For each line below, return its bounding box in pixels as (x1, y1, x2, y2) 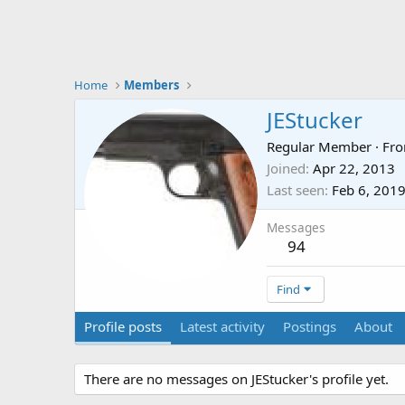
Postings (283, 317, 336, 336)
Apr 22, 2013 (313, 159, 395, 178)
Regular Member (267, 137, 372, 156)
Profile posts (84, 317, 162, 336)
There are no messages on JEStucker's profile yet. (84, 370, 389, 389)
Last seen (267, 181, 325, 200)
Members (124, 77, 180, 93)
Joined (267, 159, 306, 178)
